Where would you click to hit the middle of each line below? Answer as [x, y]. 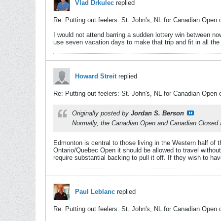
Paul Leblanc [95, 192]
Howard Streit [96, 76]
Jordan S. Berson [157, 113]
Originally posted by [101, 113]
